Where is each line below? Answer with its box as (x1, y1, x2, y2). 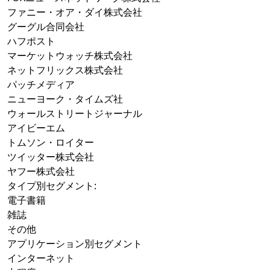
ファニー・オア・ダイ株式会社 (7, 5, 142, 19)
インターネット (7, 251, 75, 265)
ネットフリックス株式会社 (7, 63, 123, 77)
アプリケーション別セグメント (7, 237, 142, 251)
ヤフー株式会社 (7, 165, 75, 178)
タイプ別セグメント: (7, 179, 96, 193)
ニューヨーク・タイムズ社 (7, 92, 123, 106)
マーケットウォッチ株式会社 (7, 49, 133, 63)
